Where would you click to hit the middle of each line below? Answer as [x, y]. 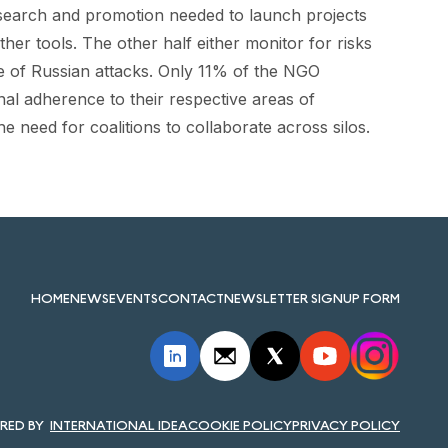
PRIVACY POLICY [346, 424]
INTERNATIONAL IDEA [119, 424]
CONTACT [191, 297]
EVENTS [133, 297]
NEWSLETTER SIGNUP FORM [312, 297]
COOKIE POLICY [240, 424]
